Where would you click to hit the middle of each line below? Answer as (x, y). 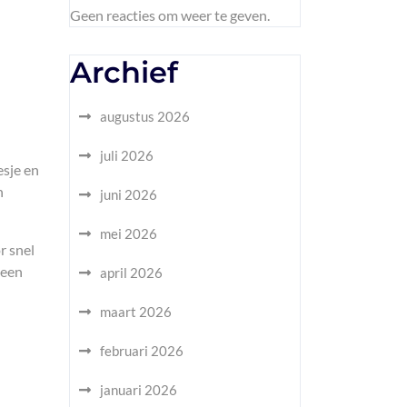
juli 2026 (127, 155)
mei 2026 (129, 233)
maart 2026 (136, 312)
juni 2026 (129, 194)
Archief (124, 72)
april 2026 (131, 273)
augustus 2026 (145, 116)
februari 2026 (142, 351)
